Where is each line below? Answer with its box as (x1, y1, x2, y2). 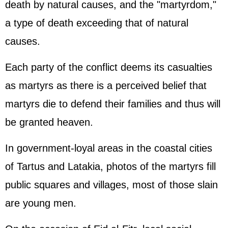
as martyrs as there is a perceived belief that (5, 80, 207, 91)
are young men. (5, 197, 76, 209)
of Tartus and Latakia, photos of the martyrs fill (5, 161, 216, 172)
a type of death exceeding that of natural (5, 17, 188, 28)
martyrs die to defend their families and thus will (5, 98, 220, 109)
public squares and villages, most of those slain (5, 179, 218, 190)
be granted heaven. (5, 117, 93, 128)
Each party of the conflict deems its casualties (5, 62, 212, 73)
